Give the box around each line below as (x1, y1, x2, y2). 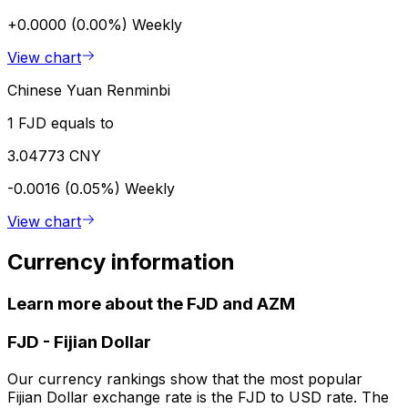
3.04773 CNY (7, 147, 101, 166)
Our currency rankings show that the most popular (7, 369, 362, 388)
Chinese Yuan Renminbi (7, 81, 170, 100)
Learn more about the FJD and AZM (7, 293, 295, 315)
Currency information (7, 249, 235, 276)
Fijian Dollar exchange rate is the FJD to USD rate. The (7, 387, 389, 406)
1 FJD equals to (7, 114, 114, 133)
